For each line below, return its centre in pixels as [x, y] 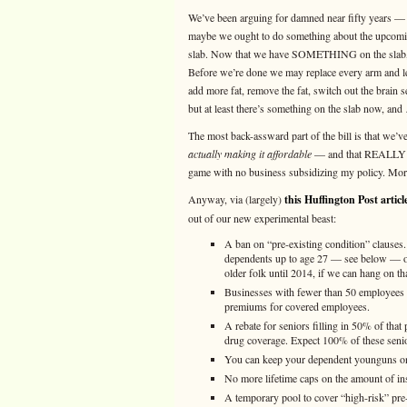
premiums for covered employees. [297, 306]
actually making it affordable [250, 154]
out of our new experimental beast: [262, 218]
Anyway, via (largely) [236, 199]
